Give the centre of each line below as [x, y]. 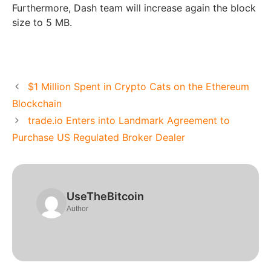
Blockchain [37, 103]
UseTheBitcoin [105, 196]
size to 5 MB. [42, 22]
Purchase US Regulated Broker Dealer [99, 137]
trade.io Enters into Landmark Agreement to [129, 120]
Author [77, 208]
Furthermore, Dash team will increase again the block [134, 8]
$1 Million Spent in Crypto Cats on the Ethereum [138, 86]
